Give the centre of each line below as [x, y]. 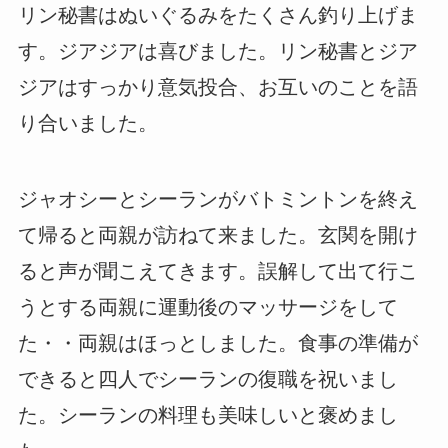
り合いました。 [87, 123]
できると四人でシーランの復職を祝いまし [207, 379]
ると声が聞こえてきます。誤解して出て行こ [217, 271]
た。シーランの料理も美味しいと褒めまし [207, 415]
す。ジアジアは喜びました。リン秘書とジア [217, 51]
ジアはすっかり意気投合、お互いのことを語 [217, 87]
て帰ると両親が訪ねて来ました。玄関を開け [217, 235]
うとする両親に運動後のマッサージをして [207, 307]
